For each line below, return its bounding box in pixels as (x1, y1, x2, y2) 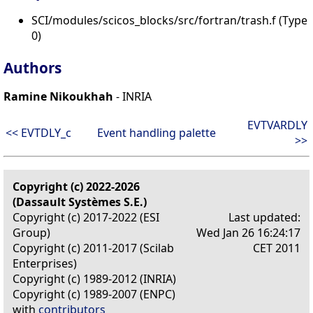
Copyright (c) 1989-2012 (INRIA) (13, 271, 176, 287)
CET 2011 (253, 240, 300, 256)
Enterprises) (13, 256, 77, 272)
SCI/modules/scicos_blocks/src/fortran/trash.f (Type (31, 13, 307, 29)
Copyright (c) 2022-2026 (13, 179, 140, 195)
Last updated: (228, 210, 300, 226)
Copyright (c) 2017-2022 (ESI (13, 210, 159, 226)
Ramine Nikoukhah (3, 89, 113, 105)
